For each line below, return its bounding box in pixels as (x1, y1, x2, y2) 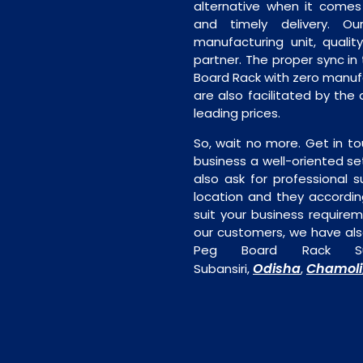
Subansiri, (194, 260, 253, 277)
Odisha (253, 259, 301, 278)
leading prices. (194, 105, 280, 122)
